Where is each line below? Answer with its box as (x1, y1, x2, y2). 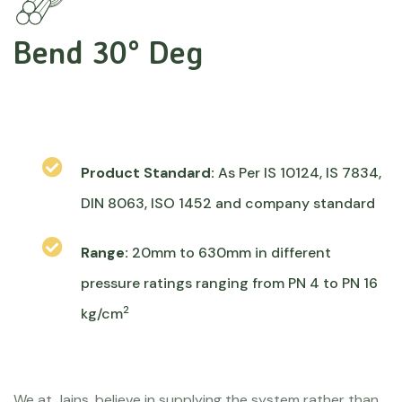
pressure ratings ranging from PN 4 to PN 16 (81, 274, 378, 293)
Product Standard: (81, 163, 218, 183)
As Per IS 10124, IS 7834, (218, 163, 381, 183)
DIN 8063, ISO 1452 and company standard (81, 194, 375, 214)
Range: (81, 243, 132, 263)
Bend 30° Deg (13, 32, 204, 73)
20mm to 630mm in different (132, 243, 331, 263)
